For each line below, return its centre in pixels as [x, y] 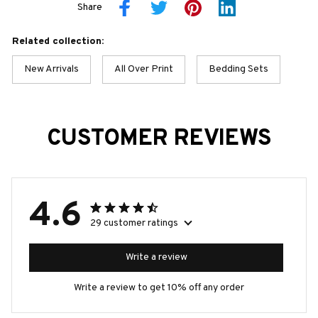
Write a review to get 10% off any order [159, 287]
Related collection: [58, 41]
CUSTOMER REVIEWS [159, 139]
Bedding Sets [238, 69]
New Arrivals [51, 69]
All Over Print [144, 69]
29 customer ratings [134, 223]
